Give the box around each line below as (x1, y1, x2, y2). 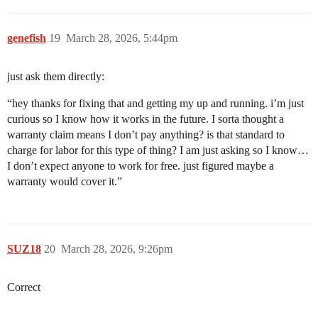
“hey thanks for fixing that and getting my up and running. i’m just (7, 97, 304, 109)
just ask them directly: (7, 70, 104, 82)
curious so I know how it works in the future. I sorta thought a (7, 112, 284, 125)
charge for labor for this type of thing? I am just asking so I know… (7, 143, 309, 156)
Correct (7, 280, 40, 293)
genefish (7, 31, 46, 44)
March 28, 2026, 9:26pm (61, 242, 172, 255)
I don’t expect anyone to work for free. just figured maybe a (7, 159, 274, 172)
